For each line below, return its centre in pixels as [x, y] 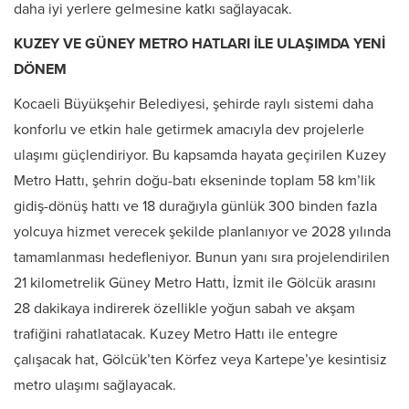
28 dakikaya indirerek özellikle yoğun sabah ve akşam [184, 309]
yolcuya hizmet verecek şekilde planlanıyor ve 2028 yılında [202, 232]
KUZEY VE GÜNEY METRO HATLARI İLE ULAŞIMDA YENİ [199, 44]
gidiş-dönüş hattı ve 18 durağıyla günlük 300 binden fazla [195, 207]
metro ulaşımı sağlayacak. [95, 386]
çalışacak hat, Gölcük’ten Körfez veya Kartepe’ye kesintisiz [200, 360]
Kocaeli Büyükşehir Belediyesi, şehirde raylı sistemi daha [194, 105]
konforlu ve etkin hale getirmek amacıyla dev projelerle [189, 130]
